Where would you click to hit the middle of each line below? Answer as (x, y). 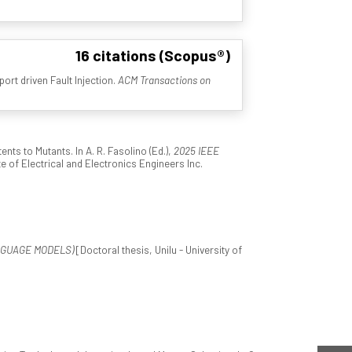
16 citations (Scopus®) (152, 55)
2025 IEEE (196, 151)
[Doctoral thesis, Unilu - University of (158, 250)
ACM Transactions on (164, 80)
